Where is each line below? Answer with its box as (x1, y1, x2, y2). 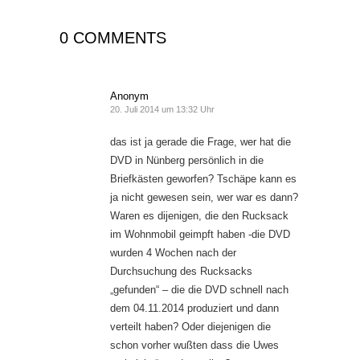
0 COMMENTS (59, 29, 166, 47)
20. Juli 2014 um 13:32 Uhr (110, 104, 215, 115)
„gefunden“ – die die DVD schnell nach (110, 284, 288, 297)
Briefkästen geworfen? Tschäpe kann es (110, 173, 297, 186)
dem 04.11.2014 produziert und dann (110, 302, 279, 315)
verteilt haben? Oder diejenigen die (110, 321, 271, 333)
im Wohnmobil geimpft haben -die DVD (110, 228, 290, 241)
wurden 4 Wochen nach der (110, 247, 236, 260)
